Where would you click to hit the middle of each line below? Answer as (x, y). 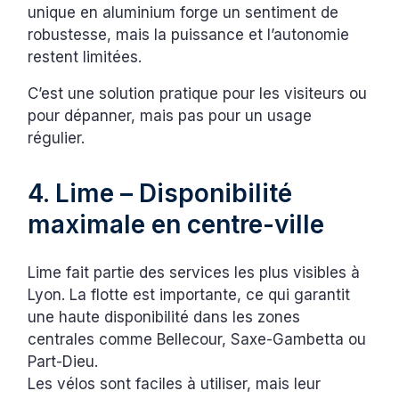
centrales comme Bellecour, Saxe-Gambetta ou (197, 340)
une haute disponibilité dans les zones (164, 318)
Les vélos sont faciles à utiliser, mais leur (175, 384)
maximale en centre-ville (176, 225)
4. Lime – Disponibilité (160, 194)
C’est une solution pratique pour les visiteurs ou (198, 94)
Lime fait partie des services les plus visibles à (194, 273)
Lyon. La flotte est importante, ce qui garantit (189, 295)
